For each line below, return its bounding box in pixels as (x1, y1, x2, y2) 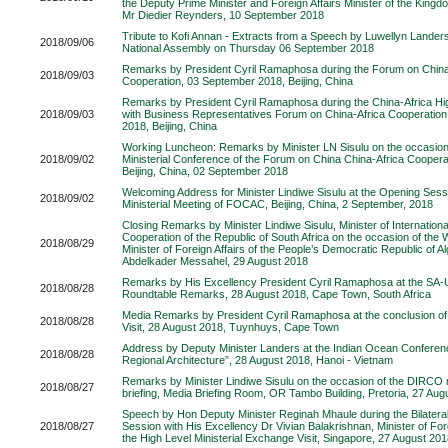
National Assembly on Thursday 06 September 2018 (122, 42, 374, 54)
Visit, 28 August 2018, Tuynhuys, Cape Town (122, 321, 339, 333)
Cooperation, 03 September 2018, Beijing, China (122, 75, 353, 87)
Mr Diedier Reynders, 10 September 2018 (122, 9, 324, 21)
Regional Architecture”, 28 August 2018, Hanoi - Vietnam (122, 354, 393, 366)
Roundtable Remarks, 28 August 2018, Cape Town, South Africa (122, 288, 431, 300)
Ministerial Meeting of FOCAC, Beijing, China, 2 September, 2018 (122, 198, 433, 210)
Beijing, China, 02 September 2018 (122, 165, 288, 177)
